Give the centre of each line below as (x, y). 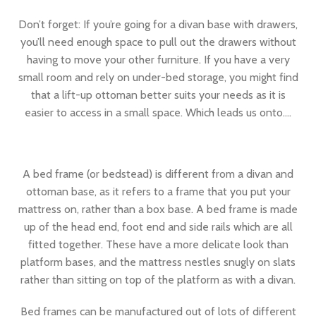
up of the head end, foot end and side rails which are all (158, 227)
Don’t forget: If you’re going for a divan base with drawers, (158, 24)
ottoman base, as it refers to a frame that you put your (158, 192)
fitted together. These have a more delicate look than (158, 244)
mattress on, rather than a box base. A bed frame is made (158, 209)
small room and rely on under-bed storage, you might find (158, 77)
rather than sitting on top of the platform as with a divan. (158, 280)
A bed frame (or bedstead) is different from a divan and (158, 174)
